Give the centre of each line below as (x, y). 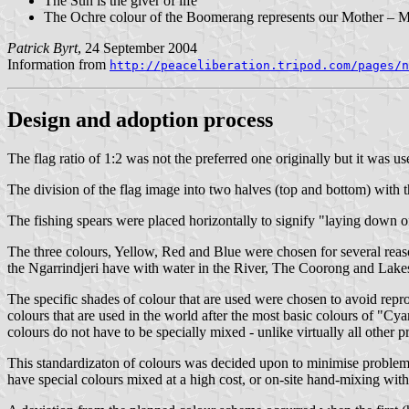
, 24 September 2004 (137, 47)
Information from (58, 64)
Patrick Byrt (42, 47)
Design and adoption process (140, 119)
